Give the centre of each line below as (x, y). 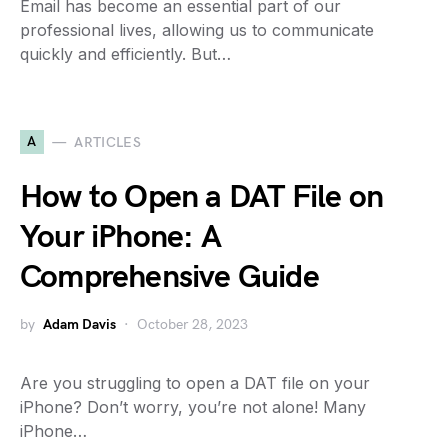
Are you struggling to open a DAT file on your (195, 383)
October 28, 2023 (192, 324)
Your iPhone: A (120, 237)
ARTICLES (108, 142)
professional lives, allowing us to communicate (197, 30)
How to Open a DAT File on (202, 197)
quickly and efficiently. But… (125, 54)
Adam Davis (79, 324)
